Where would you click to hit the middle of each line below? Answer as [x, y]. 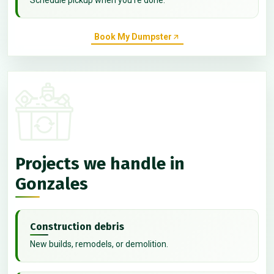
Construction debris [77, 227]
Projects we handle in [100, 164]
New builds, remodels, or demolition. [99, 244]
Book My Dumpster [133, 37]
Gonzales [52, 184]
